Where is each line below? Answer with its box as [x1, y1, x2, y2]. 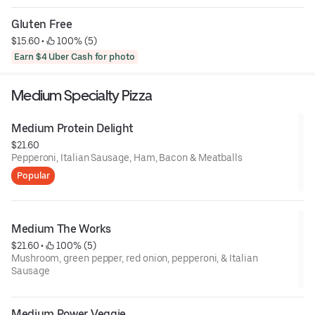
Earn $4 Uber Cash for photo [14, 51, 135, 63]
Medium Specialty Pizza [11, 86, 153, 104]
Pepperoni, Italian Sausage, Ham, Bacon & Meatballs [11, 151, 243, 163]
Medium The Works [11, 221, 111, 236]
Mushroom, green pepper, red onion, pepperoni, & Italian [11, 252, 258, 264]
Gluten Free [11, 17, 72, 31]
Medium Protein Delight [11, 121, 134, 135]
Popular [17, 169, 50, 181]
